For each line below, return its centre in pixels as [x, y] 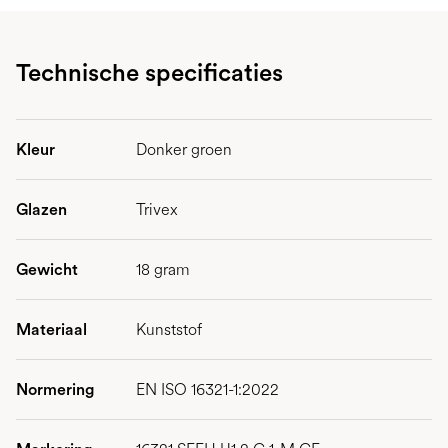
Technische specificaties [149, 72]
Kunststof [169, 329]
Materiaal [51, 329]
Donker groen [184, 149]
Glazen [41, 209]
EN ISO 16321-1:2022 [207, 389]
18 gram [163, 269]
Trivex [157, 209]
